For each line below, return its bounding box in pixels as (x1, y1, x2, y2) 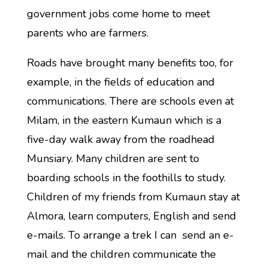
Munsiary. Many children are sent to (26, 151, 199, 166)
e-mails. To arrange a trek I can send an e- (26, 228, 234, 242)
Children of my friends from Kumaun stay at (26, 190, 240, 204)
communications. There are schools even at (26, 94, 234, 108)
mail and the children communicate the (26, 247, 216, 261)
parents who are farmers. (26, 26, 148, 40)
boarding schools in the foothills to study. (26, 170, 226, 185)
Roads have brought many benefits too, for (26, 56, 233, 70)
